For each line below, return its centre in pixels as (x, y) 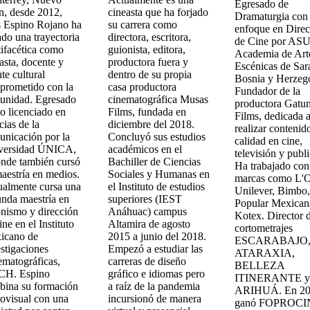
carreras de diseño (147, 261)
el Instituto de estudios (156, 186)
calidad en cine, (269, 141)
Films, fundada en (147, 112)
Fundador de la (268, 91)
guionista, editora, (146, 49)
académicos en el (145, 149)
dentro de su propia (149, 74)
